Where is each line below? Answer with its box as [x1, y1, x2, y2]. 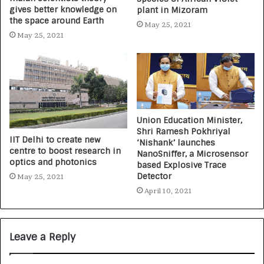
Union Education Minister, [137, 114, 242, 126]
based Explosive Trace [137, 159, 226, 170]
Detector [137, 170, 171, 181]
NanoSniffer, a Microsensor [137, 148, 248, 159]
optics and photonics [9, 157, 97, 168]
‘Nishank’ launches [137, 137, 215, 148]
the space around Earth [9, 15, 104, 26]
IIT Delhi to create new [9, 134, 100, 146]
